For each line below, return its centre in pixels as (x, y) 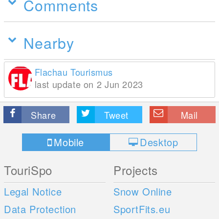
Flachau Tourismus (74, 72)
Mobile (69, 142)
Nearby (49, 42)
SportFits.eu (142, 209)
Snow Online (143, 191)
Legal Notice (33, 191)
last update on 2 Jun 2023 (89, 84)
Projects (136, 170)
